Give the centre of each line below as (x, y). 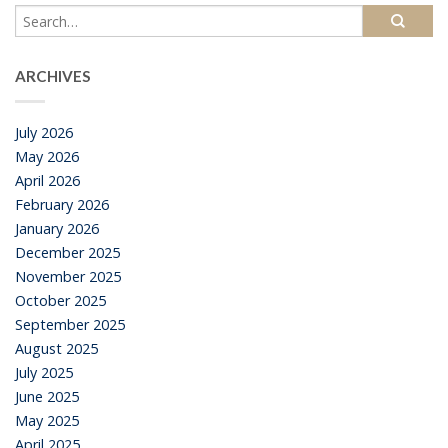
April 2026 (47, 181)
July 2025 (44, 373)
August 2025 (56, 349)
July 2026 (44, 133)
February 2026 (62, 205)
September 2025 (70, 325)
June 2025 (47, 397)
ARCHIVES (53, 76)
